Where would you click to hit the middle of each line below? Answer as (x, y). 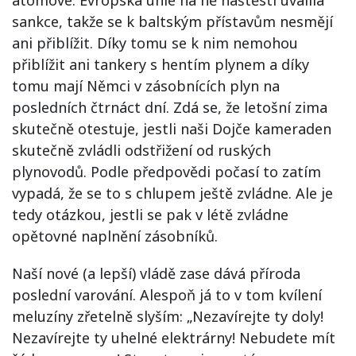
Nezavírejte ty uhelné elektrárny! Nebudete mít (174, 337)
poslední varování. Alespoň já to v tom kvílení (167, 294)
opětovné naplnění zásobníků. (115, 236)
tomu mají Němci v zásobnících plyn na (146, 85)
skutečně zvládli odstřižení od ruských (141, 150)
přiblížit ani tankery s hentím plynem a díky (161, 64)
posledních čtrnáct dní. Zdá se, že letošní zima (170, 107)
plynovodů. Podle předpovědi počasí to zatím (166, 171)
